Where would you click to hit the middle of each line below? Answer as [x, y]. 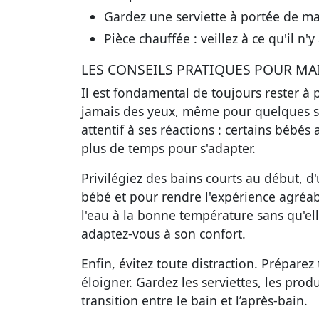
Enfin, [100, 264]
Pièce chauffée [147, 39]
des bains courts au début [223, 178]
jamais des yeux [128, 111]
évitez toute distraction [187, 264]
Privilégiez [114, 178]
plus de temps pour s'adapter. [168, 148]
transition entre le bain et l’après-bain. [194, 301]
